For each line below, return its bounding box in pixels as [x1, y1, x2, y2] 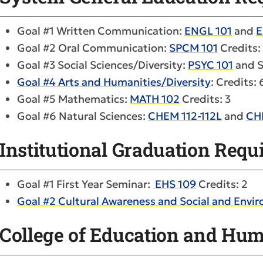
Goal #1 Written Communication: [17, 24, 184, 38]
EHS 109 [153, 177, 196, 191]
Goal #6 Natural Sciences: [17, 109, 148, 123]
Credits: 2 [196, 177, 248, 191]
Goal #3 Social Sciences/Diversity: [17, 58, 188, 72]
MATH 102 [130, 92, 180, 106]
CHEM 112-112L [148, 109, 222, 123]
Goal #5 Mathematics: [17, 92, 130, 106]
